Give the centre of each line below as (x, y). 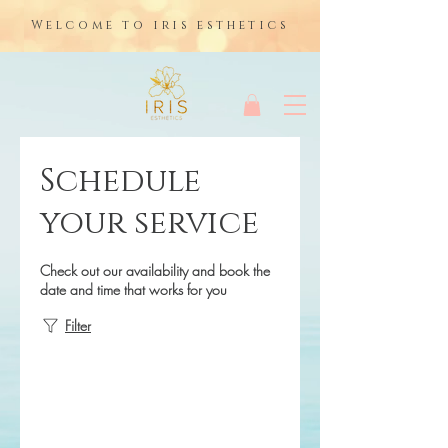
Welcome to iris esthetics (160, 25)
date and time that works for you (133, 289)
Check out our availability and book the (155, 270)
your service (149, 223)
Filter (78, 325)
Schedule (120, 181)
